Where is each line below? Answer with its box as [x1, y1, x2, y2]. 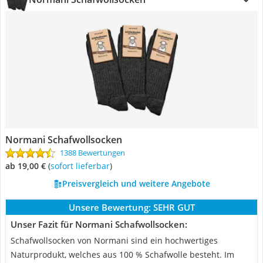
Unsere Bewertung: [68, 201, 151, 213]
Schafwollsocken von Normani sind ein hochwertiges [11, 235, 218, 246]
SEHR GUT [153, 201, 195, 213]
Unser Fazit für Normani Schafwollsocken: [11, 218, 187, 230]
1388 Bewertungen [60, 147, 125, 158]
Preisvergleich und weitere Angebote [62, 178, 210, 189]
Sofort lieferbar [55, 160, 110, 171]
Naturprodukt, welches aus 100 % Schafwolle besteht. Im [11, 249, 234, 260]
